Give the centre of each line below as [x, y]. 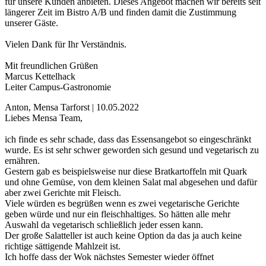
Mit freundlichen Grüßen [51, 66]
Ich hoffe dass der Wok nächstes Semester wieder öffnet [109, 257]
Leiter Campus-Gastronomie [58, 87]
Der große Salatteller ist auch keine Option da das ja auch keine [123, 236]
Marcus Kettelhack [40, 77]
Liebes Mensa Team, [44, 118]
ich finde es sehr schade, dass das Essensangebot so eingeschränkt [128, 140]
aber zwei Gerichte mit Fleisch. [63, 193]
